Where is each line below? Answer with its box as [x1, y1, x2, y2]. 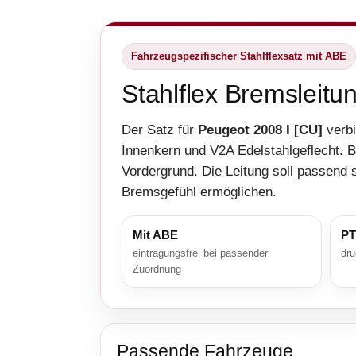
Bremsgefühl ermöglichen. [122, 184, 277, 200]
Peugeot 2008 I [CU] [198, 122, 323, 138]
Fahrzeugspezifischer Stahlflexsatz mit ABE [131, 50, 346, 63]
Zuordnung [133, 263, 181, 276]
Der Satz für [122, 122, 198, 138]
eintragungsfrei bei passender [133, 247, 268, 260]
